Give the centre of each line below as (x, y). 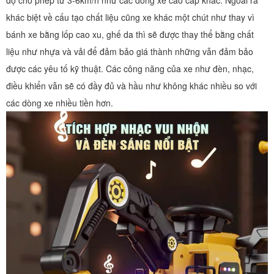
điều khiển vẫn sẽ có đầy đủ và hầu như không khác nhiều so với (131, 85)
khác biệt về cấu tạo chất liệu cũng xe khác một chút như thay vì (130, 17)
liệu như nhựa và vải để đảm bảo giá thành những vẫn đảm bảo (130, 51)
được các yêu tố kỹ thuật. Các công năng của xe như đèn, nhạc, (130, 68)
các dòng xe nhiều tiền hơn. (60, 102)
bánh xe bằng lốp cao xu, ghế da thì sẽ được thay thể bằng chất (130, 34)
